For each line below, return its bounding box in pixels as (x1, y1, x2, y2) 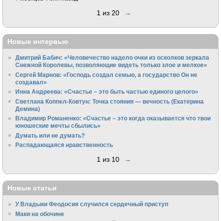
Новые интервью (7, 37, 68, 45)
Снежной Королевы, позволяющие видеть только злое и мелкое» (15, 62, 208, 69)
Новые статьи (7, 184, 57, 192)
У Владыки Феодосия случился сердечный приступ (15, 201, 169, 207)
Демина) (15, 105, 40, 112)
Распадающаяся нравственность (15, 142, 113, 148)
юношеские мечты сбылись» (15, 122, 101, 129)
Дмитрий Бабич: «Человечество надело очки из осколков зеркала (15, 54, 210, 61)
